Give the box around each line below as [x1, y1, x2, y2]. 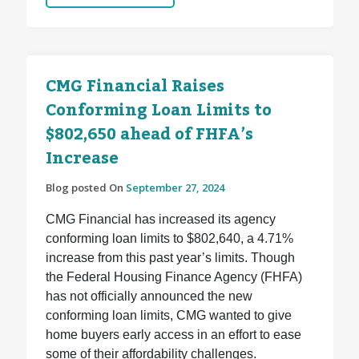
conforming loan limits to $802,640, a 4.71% [45, 232, 293, 246]
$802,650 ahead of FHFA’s [45, 119, 253, 151]
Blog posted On [45, 180, 126, 196]
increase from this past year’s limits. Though [45, 251, 295, 265]
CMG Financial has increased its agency [45, 212, 276, 227]
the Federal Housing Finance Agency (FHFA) [45, 270, 302, 284]
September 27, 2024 [125, 180, 224, 196]
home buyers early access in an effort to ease [45, 328, 301, 342]
